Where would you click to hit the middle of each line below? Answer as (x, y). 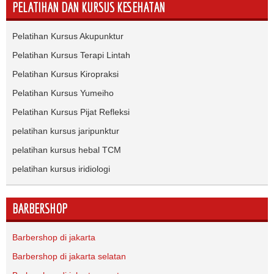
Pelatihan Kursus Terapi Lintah (71, 55)
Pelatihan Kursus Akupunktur (68, 36)
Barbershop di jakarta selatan (69, 257)
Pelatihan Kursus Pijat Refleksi (71, 112)
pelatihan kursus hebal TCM (67, 150)
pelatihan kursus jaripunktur (66, 131)
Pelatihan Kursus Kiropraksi (65, 74)
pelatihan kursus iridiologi (61, 169)
